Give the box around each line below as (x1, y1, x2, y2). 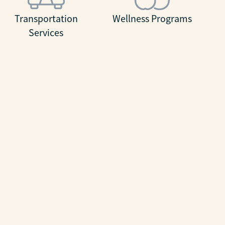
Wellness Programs (112, 12, 192, 25)
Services (29, 26, 64, 39)
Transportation (14, 12, 78, 25)
